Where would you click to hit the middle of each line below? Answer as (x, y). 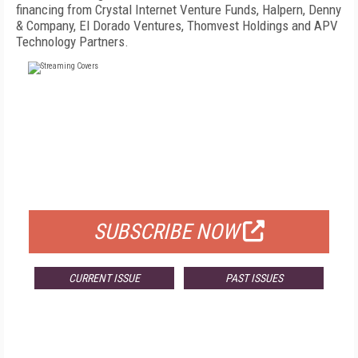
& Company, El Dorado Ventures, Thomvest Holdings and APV (177, 26)
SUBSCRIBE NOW (166, 232)
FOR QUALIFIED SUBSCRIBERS (179, 190)
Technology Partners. (72, 42)
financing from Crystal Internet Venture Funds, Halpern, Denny (179, 10)
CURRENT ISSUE (104, 278)
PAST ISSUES (254, 278)
